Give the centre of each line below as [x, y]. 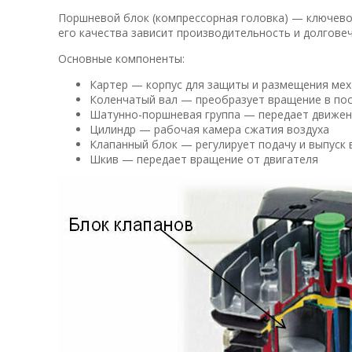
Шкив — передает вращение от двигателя [204, 159]
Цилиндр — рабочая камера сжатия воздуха [209, 129]
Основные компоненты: [121, 58]
